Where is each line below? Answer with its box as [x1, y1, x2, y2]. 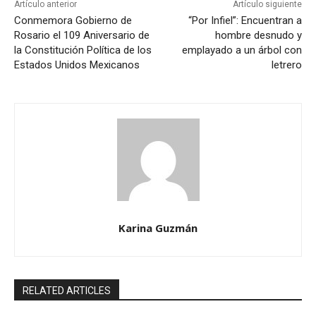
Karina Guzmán [119, 221, 197, 236]
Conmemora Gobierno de [14, 14, 132, 28]
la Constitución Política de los [14, 44, 152, 57]
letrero [271, 59, 302, 72]
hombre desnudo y [214, 29, 302, 42]
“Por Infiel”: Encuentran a [188, 14, 302, 28]
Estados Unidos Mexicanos [14, 59, 140, 72]
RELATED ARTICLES [23, 285, 111, 297]
